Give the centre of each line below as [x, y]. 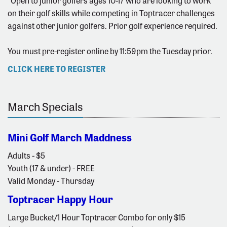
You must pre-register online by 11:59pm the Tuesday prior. [111, 51]
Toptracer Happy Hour [60, 199]
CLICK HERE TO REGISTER [56, 69]
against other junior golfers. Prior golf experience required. [112, 26]
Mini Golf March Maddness [70, 137]
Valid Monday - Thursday [51, 181]
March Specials [45, 106]
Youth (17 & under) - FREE [51, 168]
